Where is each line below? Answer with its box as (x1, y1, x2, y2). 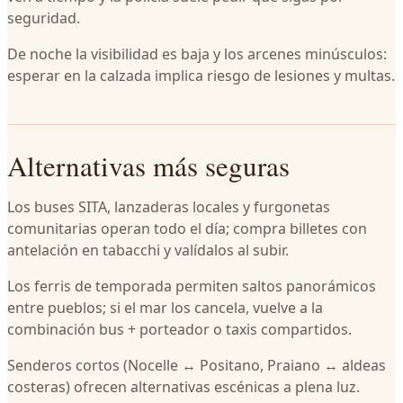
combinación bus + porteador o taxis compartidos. (7, 319, 352, 339)
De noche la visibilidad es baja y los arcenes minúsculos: (7, 44, 387, 64)
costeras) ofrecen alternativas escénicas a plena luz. (7, 377, 360, 397)
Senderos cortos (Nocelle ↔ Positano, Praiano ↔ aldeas (7, 355, 386, 375)
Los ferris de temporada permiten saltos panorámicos (7, 276, 376, 296)
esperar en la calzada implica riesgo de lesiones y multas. (7, 66, 395, 85)
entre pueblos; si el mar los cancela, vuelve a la (7, 298, 323, 318)
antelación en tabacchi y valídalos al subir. (7, 240, 289, 260)
